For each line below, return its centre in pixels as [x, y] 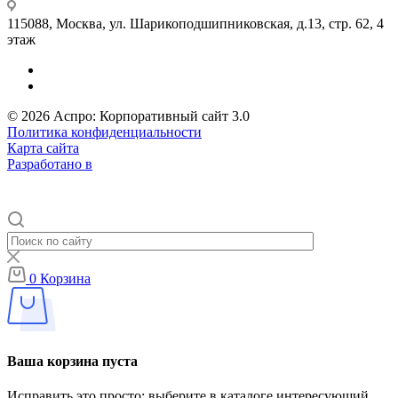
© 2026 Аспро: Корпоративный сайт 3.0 [128, 115]
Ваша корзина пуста [72, 362]
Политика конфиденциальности [104, 131]
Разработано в [50, 163]
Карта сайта [43, 147]
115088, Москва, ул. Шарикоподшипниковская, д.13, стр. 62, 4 [195, 23]
